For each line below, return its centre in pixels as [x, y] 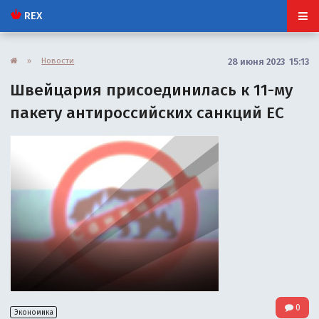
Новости [58, 60]
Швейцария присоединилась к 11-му [152, 90]
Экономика [33, 312]
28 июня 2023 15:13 [268, 61]
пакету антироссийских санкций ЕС [147, 113]
